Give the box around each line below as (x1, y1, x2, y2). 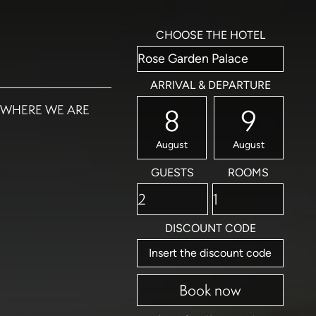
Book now (179, 280, 241, 300)
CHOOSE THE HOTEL (155, 28, 265, 42)
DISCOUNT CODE (164, 221, 256, 235)
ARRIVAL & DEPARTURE (150, 78, 271, 92)
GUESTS (150, 166, 194, 179)
